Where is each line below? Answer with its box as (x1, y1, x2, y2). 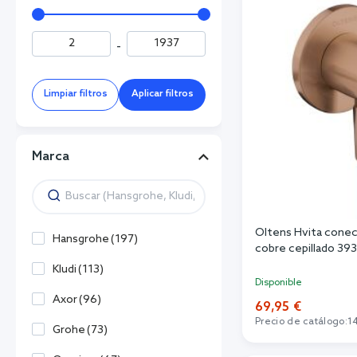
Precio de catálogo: (255, 316, 348, 328)
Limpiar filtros (43, 88, 108, 100)
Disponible (255, 277, 302, 288)
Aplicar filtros (131, 88, 194, 100)
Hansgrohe (53, 232, 109, 246)
